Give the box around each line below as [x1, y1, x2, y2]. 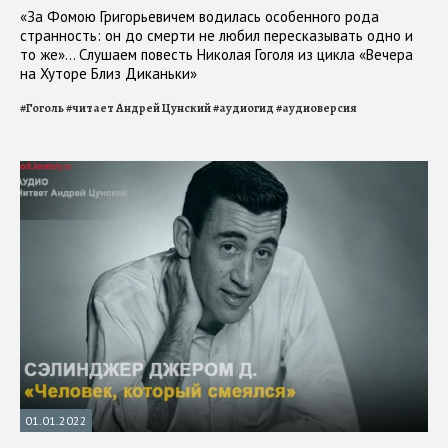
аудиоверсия [282, 100, 357, 117]
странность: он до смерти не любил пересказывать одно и [20, 26, 413, 46]
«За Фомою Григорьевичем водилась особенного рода [20, 7, 379, 27]
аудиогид [219, 100, 274, 117]
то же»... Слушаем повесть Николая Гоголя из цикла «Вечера [20, 45, 413, 65]
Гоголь [26, 100, 64, 117]
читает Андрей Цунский [72, 100, 211, 117]
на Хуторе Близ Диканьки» [20, 64, 197, 84]
